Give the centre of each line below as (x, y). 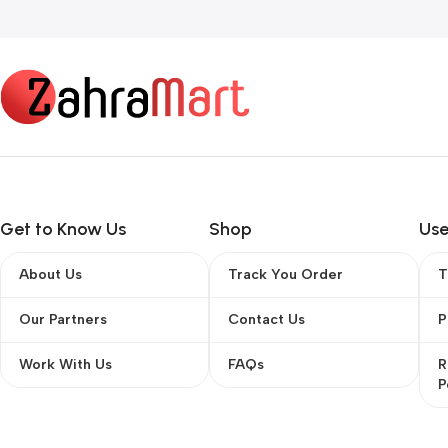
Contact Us (267, 320)
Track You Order (286, 275)
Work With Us (65, 365)
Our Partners (63, 320)
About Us (50, 275)
